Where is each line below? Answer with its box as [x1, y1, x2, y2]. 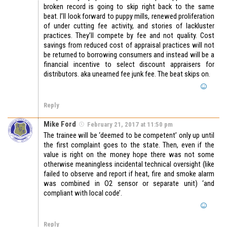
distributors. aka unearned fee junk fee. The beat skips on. [44, 69, 210, 79]
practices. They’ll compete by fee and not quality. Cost [44, 31, 214, 41]
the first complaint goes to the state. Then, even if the [44, 140, 214, 150]
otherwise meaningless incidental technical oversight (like [44, 160, 214, 169]
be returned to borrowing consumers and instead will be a [44, 50, 214, 60]
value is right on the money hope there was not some [44, 150, 214, 160]
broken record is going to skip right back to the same [44, 2, 214, 12]
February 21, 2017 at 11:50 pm [87, 121, 173, 129]
